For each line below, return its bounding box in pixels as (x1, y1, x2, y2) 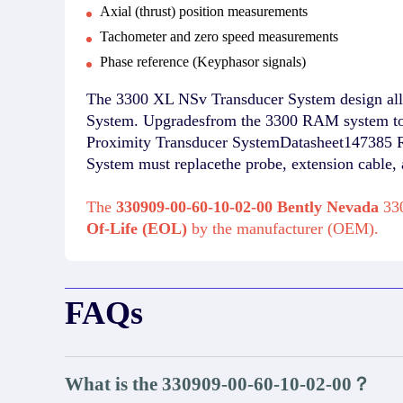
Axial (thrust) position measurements (100, 3, 308, 19)
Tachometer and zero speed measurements (100, 28, 338, 44)
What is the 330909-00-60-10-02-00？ (65, 372, 371, 395)
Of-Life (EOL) (86, 219, 192, 237)
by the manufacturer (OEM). (192, 219, 379, 237)
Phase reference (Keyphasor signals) (100, 53, 306, 69)
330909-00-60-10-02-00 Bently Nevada (116, 197, 379, 216)
